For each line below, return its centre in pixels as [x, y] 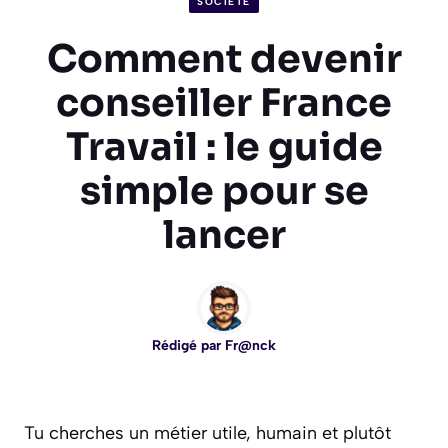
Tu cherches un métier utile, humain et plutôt [207, 433]
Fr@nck [250, 346]
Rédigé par [188, 346]
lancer [224, 235]
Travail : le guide [224, 147]
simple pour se [224, 191]
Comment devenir [224, 59]
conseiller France [224, 103]
